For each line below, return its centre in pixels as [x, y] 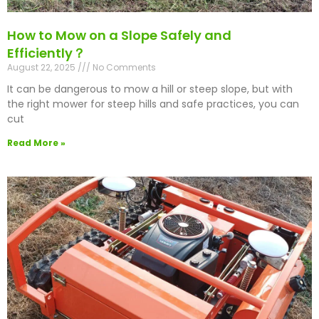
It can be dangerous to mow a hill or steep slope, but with [150, 89]
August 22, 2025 [42, 68]
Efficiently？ [46, 53]
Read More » [36, 143]
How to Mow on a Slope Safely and [119, 36]
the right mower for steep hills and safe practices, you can [153, 104]
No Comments [123, 68]
